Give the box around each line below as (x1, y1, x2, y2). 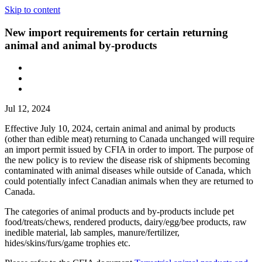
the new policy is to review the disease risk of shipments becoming (5, 155, 250, 166)
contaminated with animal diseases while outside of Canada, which (5, 166, 251, 176)
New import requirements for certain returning (5, 26, 228, 39)
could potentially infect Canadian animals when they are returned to (5, 176, 253, 187)
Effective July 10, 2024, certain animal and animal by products (5, 123, 235, 134)
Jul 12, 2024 (5, 104, 50, 114)
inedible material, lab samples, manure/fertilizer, (5, 227, 180, 238)
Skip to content (5, 5, 60, 15)
